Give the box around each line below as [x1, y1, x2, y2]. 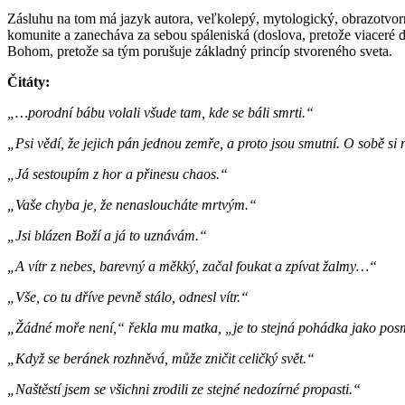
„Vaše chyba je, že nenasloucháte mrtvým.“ [7, 196, 257, 212]
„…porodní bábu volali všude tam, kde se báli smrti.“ [7, 104, 314, 120]
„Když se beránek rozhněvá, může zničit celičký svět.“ [7, 350, 315, 366]
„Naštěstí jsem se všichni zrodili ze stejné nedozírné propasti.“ [7, 381, 361, 397]
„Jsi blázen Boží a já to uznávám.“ [7, 227, 207, 243]
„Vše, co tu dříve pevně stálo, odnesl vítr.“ [7, 288, 249, 305]
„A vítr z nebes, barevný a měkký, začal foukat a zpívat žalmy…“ [7, 258, 377, 274]
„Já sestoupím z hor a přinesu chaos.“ [7, 165, 228, 182]
